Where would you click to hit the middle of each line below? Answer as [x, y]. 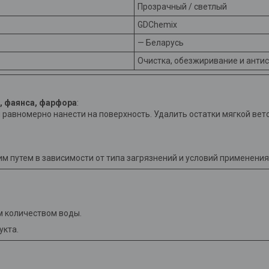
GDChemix [157, 25]
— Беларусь [161, 43]
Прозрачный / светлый [182, 7]
